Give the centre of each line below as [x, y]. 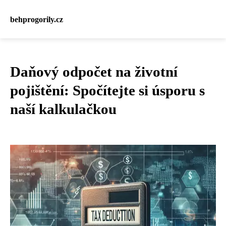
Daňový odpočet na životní [94, 72]
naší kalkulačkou [63, 109]
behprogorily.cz [37, 19]
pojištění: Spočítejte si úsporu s [107, 90]
